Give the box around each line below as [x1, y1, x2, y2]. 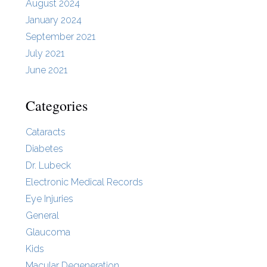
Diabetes [25, 142, 63, 154]
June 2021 [25, 64, 67, 76]
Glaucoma [25, 226, 70, 238]
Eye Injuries [25, 193, 73, 204]
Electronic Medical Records [25, 176, 143, 188]
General [25, 209, 59, 221]
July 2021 [25, 48, 64, 60]
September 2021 [25, 31, 95, 43]
